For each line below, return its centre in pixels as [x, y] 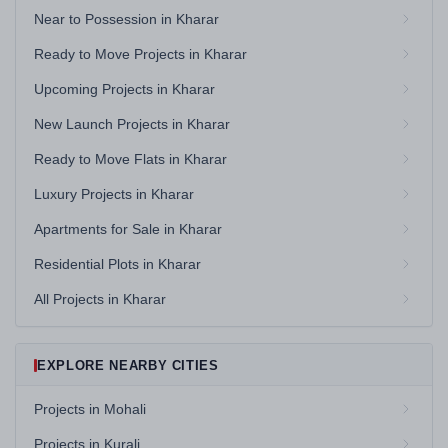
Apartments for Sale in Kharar [128, 229]
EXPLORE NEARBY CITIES [128, 365]
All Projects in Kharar [100, 299]
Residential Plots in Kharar [117, 264]
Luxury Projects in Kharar [114, 194]
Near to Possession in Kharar [126, 19]
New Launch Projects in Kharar [132, 124]
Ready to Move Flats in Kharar [130, 159]
